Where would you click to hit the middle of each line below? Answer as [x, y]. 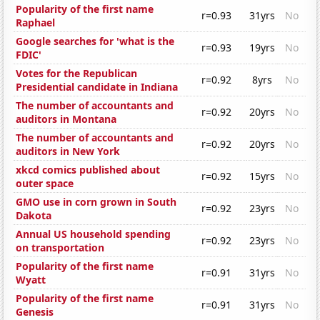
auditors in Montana [66, 119]
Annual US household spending [94, 234]
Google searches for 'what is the [95, 41]
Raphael [36, 23]
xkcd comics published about [88, 170]
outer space [45, 184]
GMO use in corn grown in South [96, 202]
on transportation [60, 248]
